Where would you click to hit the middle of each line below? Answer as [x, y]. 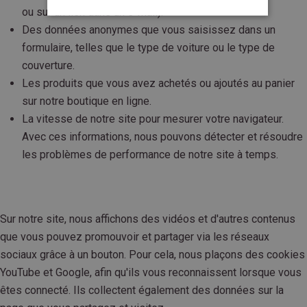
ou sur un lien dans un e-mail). [93, 12]
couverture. [48, 66]
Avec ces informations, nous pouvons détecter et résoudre [162, 137]
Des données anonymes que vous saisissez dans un [149, 30]
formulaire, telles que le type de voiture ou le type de [148, 48]
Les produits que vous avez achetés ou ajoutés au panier [158, 84]
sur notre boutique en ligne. [87, 101]
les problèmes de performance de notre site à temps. [150, 155]
